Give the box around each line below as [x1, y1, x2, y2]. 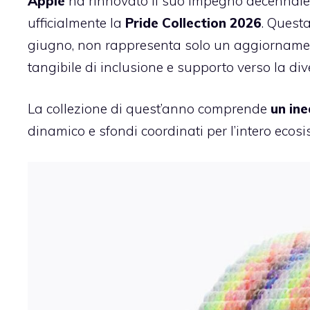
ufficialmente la [28, 14, 125, 31]
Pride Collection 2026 [125, 14, 262, 31]
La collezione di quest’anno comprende [28, 100, 271, 118]
